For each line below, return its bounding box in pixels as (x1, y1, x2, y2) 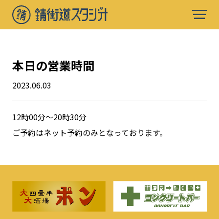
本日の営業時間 (12, 57, 94, 74)
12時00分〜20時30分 (12, 111, 87, 123)
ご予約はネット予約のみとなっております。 (12, 127, 167, 138)
